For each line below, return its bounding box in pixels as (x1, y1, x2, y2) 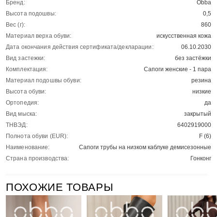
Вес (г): (6, 21, 25, 29)
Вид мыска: (6, 110, 37, 118)
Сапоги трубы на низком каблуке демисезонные (79, 144, 211, 151)
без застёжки (175, 55, 211, 62)
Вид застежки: (6, 55, 46, 62)
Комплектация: (6, 66, 48, 73)
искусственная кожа (156, 32, 211, 40)
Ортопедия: (6, 99, 39, 107)
